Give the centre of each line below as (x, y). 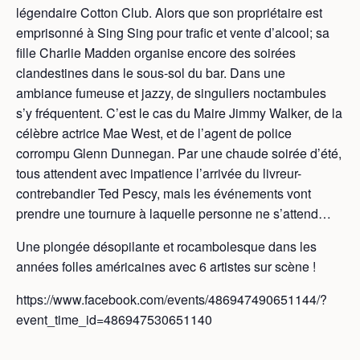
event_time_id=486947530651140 (114, 319)
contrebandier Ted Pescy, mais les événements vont (164, 193)
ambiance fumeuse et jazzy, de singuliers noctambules (171, 93)
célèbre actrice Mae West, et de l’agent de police (154, 133)
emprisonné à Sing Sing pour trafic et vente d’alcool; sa (173, 33)
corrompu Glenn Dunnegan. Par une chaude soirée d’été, (179, 153)
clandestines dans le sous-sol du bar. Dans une (151, 73)
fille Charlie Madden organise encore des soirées (156, 53)
